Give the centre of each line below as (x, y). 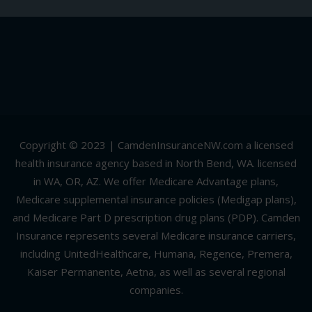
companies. (156, 290)
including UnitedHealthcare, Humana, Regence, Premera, (156, 254)
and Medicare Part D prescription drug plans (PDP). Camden (156, 218)
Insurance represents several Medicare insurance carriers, (156, 236)
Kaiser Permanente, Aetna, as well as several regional (156, 272)
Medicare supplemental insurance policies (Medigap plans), (156, 200)
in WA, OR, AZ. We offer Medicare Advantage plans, (156, 181)
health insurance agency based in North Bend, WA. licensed (156, 163)
